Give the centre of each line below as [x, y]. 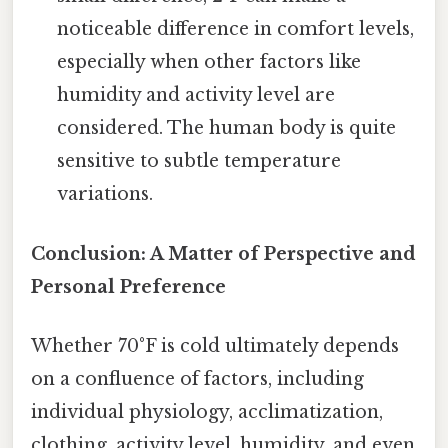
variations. [105, 194]
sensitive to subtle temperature [199, 161]
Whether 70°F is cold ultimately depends [215, 345]
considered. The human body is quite [227, 128]
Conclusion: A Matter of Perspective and [223, 253]
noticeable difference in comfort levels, [236, 29]
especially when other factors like [209, 62]
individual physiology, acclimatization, [207, 411]
